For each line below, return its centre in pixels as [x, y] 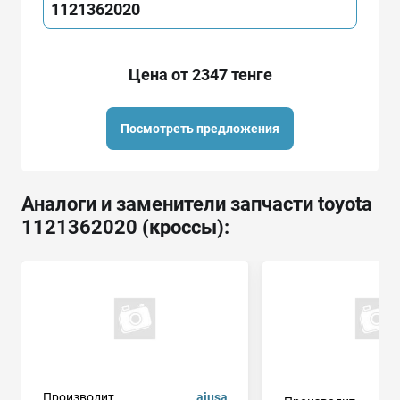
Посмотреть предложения [200, 128]
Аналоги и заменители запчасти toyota [197, 204]
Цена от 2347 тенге [200, 74]
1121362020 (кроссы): [125, 227]
